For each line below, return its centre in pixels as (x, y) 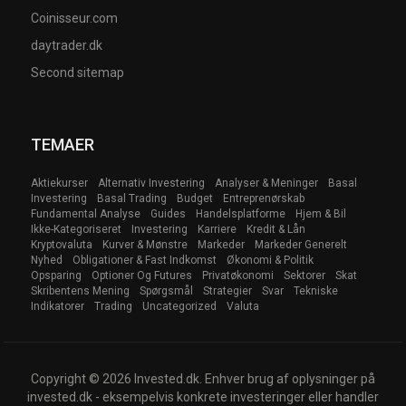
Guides (169, 214)
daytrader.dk (67, 46)
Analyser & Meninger (267, 184)
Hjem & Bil (321, 214)
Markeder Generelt (301, 245)
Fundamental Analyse (86, 214)
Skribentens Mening (81, 291)
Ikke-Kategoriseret (77, 230)
